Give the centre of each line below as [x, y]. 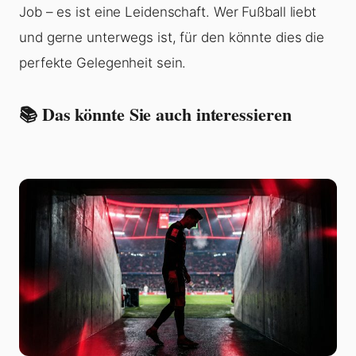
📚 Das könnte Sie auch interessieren [155, 114]
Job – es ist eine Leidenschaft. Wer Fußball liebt [168, 12]
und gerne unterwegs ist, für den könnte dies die [172, 38]
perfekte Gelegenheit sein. [103, 63]
